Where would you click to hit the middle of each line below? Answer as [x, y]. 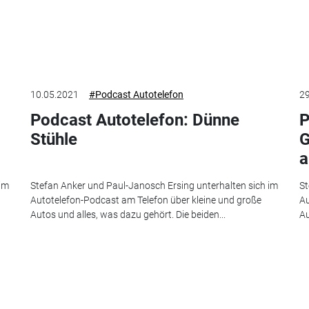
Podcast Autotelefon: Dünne [135, 120]
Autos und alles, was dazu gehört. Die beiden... [128, 214]
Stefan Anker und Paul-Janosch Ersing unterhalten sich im [154, 185]
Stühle [54, 140]
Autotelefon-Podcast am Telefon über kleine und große [146, 200]
